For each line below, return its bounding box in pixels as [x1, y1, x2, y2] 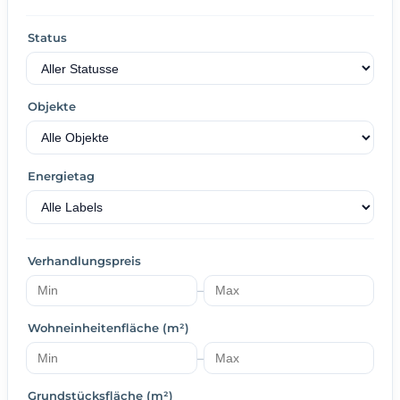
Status [28, 29, 67, 45]
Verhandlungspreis [28, 253, 141, 268]
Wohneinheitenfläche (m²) [28, 321, 189, 336]
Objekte [28, 99, 76, 114]
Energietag [28, 169, 95, 183]
